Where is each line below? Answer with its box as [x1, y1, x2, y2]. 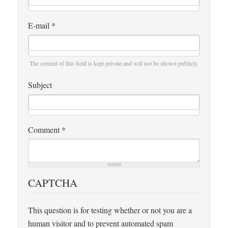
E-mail [28, 19, 51, 31]
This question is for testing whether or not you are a [28, 204, 192, 215]
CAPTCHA [28, 175, 77, 190]
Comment [28, 124, 62, 135]
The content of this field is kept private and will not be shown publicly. [30, 59, 198, 67]
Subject [28, 79, 52, 90]
